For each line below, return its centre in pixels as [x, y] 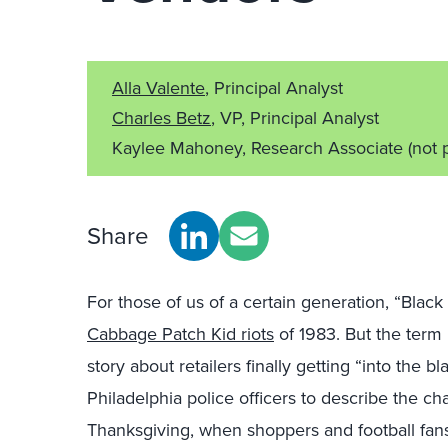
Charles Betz [161, 118]
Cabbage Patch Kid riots [180, 334]
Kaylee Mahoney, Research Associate [260, 148]
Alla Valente [158, 88]
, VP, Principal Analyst [295, 118]
